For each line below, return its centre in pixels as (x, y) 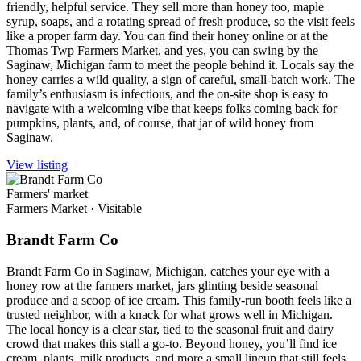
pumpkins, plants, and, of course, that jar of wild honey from (160, 123)
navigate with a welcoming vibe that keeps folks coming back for (172, 109)
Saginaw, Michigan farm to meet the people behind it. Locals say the (180, 65)
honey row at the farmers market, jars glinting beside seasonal (162, 285)
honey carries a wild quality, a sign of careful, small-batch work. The (180, 80)
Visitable (120, 209)
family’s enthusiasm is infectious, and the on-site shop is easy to (167, 94)
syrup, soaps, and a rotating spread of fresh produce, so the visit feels (180, 22)
